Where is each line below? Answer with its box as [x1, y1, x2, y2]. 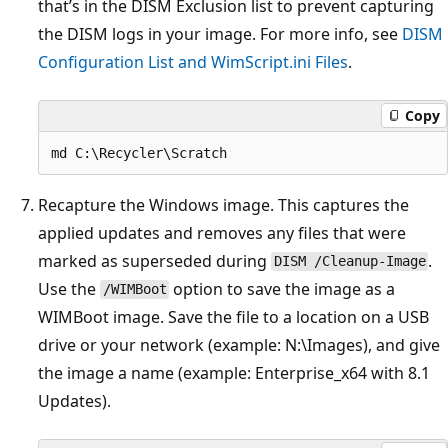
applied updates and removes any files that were [38, 221, 406, 244]
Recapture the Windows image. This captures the [38, 193, 409, 216]
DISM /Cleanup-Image [273, 253, 426, 270]
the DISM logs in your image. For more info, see [38, 22, 402, 45]
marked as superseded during [38, 249, 271, 272]
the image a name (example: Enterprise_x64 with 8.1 [38, 361, 430, 384]
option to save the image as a [169, 277, 396, 300]
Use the [38, 277, 100, 300]
